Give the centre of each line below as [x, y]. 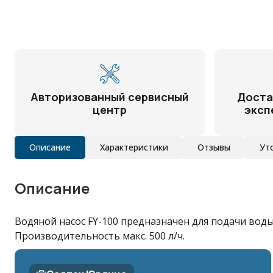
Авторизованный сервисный [110, 97]
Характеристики [134, 147]
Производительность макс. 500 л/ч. [100, 236]
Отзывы [214, 147]
